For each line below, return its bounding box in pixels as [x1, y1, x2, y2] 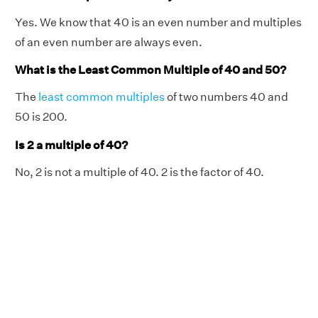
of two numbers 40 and [165, 90, 288, 104]
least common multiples [38, 90, 165, 104]
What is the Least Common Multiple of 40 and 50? [15, 63, 288, 77]
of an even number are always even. [15, 35, 202, 49]
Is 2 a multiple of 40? [15, 138, 128, 152]
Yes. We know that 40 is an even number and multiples [15, 15, 302, 29]
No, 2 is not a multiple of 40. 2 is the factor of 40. [15, 165, 264, 179]
